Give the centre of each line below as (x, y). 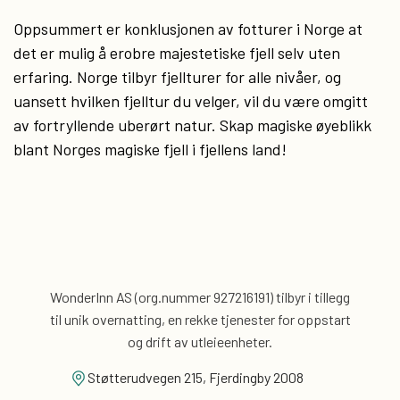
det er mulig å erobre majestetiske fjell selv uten (177, 53)
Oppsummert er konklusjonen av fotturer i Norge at (188, 29)
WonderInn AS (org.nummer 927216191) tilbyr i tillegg (200, 297)
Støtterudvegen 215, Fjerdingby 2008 (196, 377)
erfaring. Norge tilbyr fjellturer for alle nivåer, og (177, 77)
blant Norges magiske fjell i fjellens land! (150, 149)
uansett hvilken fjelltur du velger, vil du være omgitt (191, 101)
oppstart (322, 319)
